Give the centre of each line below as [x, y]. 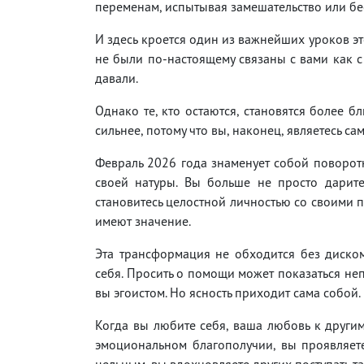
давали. [117, 78]
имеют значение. [143, 221]
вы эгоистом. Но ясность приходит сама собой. [228, 292]
